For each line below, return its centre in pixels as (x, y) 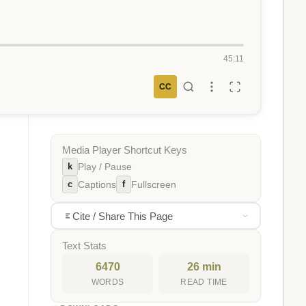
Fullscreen (154, 184)
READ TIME (204, 282)
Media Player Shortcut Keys (125, 150)
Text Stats (84, 246)
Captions (97, 184)
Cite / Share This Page (122, 216)
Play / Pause (105, 167)
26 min (204, 267)
